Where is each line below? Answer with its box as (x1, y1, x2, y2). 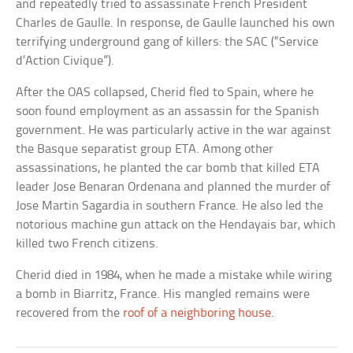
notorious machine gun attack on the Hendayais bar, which (16, 217, 336, 232)
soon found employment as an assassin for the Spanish (16, 104, 320, 118)
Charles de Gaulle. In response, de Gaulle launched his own (16, 16, 336, 30)
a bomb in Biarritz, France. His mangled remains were (16, 287, 310, 301)
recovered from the (16, 306, 124, 320)
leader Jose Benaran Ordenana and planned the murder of (16, 180, 331, 194)
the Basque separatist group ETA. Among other (16, 142, 274, 156)
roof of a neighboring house (123, 306, 272, 320)
